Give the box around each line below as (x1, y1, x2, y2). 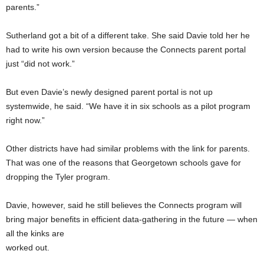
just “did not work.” (6, 58, 75, 68)
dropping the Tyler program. (6, 171, 110, 181)
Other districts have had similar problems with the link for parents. (6, 143, 250, 153)
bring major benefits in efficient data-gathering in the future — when (6, 214, 258, 224)
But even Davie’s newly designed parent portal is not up (6, 87, 213, 97)
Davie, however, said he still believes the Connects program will (6, 200, 242, 210)
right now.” (6, 115, 45, 125)
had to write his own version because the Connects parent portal (6, 44, 246, 54)
